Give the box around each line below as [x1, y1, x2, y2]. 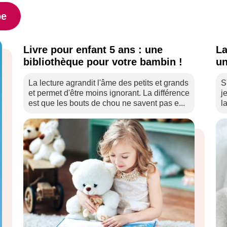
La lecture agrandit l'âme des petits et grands [28, 79, 188, 87]
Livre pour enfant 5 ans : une [23, 44, 163, 55]
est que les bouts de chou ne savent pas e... [28, 99, 185, 107]
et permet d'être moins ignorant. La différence [28, 89, 190, 97]
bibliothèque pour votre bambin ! [23, 56, 182, 67]
